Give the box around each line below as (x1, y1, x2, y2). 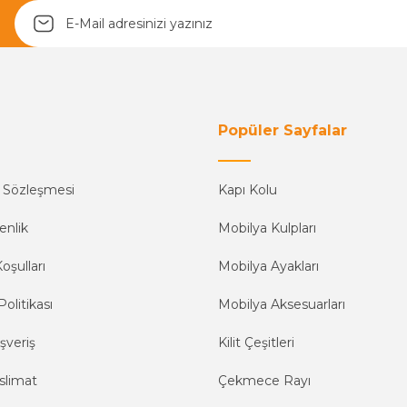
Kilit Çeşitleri (218, 333, 294, 351)
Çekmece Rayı (218, 372, 311, 389)
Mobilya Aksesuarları (218, 295, 345, 313)
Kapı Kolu (218, 181, 277, 198)
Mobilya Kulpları (218, 219, 316, 236)
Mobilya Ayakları (218, 257, 319, 274)
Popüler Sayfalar (218, 121, 347, 139)
